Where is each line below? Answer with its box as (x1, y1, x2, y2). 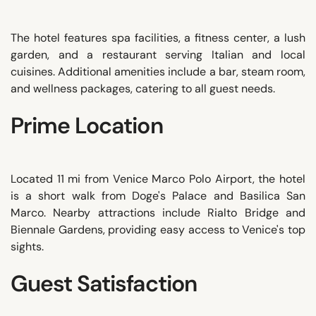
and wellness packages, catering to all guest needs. (11, 80, 275, 96)
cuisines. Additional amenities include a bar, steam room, (11, 63, 305, 79)
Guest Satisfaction (11, 268, 197, 298)
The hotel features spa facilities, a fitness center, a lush (11, 30, 305, 45)
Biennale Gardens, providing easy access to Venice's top (11, 221, 305, 237)
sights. (11, 238, 44, 254)
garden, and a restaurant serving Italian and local (11, 47, 305, 62)
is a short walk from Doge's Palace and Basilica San (11, 188, 305, 203)
